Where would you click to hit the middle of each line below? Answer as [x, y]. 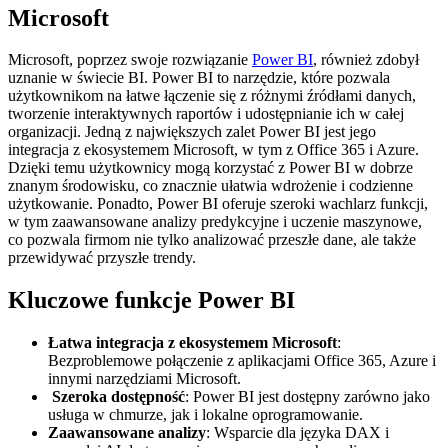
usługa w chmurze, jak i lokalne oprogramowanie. [205, 415]
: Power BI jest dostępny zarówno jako [307, 397]
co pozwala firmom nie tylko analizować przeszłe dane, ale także [212, 240]
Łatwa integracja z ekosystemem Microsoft [192, 343]
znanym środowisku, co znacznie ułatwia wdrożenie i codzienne [210, 186]
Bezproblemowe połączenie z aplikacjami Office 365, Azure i [242, 361]
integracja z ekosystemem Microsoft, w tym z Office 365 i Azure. [213, 150]
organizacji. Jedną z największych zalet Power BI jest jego [192, 132]
